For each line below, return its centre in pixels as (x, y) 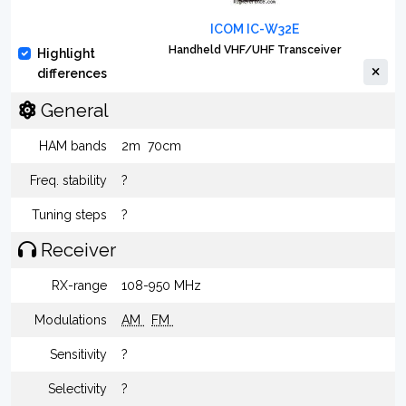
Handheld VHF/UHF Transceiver (255, 49)
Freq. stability (68, 180)
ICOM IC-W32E (255, 29)
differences (72, 73)
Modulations (71, 320)
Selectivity (77, 389)
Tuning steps (69, 215)
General (72, 111)
